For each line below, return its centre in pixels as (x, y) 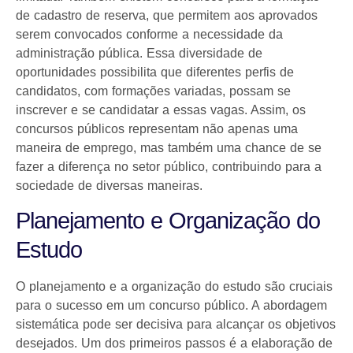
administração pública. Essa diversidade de (139, 53)
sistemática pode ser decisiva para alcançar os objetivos (176, 325)
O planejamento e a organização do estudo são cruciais (174, 287)
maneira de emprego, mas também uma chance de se (169, 147)
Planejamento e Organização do (168, 221)
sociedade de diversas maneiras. (109, 185)
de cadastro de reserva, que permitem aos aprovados (167, 15)
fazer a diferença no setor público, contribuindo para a (169, 166)
